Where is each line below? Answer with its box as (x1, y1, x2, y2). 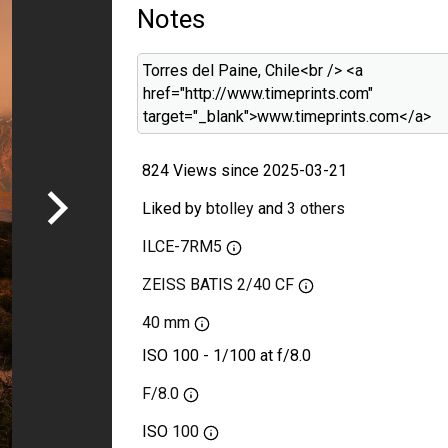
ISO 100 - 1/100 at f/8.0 (142, 346, 311, 365)
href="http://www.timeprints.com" (143, 84, 373, 103)
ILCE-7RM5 (142, 237, 222, 256)
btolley (206, 199, 254, 218)
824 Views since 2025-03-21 (142, 161, 347, 180)
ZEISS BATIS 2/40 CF (142, 275, 294, 294)
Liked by (142, 199, 206, 218)
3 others (287, 199, 345, 218)
